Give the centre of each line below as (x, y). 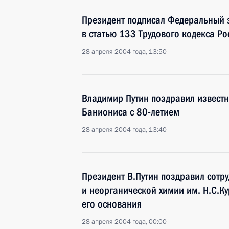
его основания (112, 204)
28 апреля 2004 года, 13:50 (124, 52)
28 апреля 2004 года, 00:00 (124, 222)
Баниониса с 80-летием (131, 112)
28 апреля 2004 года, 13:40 (124, 130)
